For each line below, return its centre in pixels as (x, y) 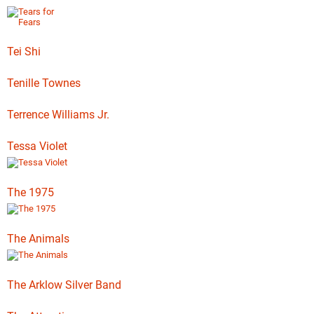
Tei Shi (24, 52)
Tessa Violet (37, 146)
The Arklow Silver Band (64, 285)
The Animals (38, 239)
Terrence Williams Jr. (58, 115)
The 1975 (30, 192)
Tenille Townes (44, 83)
